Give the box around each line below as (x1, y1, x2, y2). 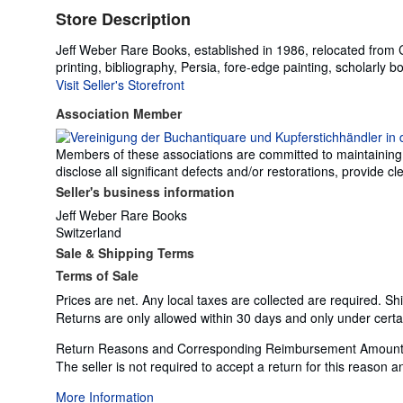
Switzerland (56, 222, 121, 241)
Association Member (56, 103, 182, 122)
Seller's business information (56, 182, 235, 201)
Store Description (56, 6, 191, 31)
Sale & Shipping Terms (56, 243, 194, 262)
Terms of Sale (56, 265, 139, 284)
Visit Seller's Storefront (56, 75, 184, 94)
